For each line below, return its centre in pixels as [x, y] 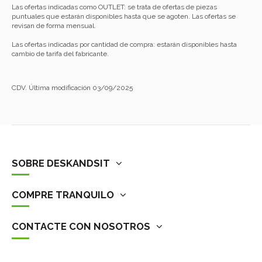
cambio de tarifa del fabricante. [60, 54]
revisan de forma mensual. [54, 26]
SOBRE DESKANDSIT [61, 163]
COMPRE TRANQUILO [63, 194]
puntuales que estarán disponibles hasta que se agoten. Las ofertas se [124, 16]
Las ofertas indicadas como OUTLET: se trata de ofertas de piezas [114, 7]
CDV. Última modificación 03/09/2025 [72, 87]
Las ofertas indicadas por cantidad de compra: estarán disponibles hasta [124, 44]
